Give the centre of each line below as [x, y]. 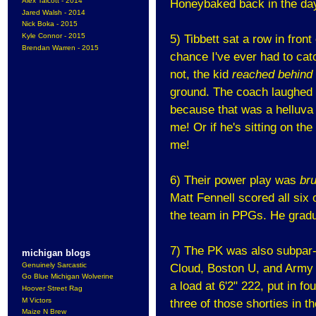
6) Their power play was [235, 181]
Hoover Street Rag [52, 288]
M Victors [37, 300]
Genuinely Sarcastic [54, 265]
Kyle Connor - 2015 [54, 35]
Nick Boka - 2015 [50, 24]
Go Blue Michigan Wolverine [68, 276]
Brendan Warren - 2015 [60, 47]
